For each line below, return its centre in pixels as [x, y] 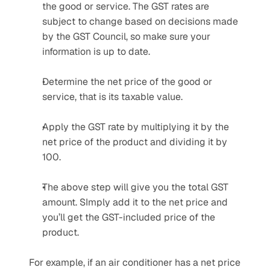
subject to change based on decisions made [140, 21]
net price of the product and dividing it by [135, 142]
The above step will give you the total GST [135, 187]
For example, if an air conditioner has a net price [135, 262]
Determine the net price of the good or [127, 82]
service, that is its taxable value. [112, 97]
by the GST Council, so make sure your [126, 36]
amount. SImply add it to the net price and [135, 202]
